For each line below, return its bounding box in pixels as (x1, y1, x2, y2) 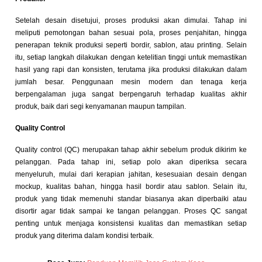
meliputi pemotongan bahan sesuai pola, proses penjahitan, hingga (15, 29, 247, 37)
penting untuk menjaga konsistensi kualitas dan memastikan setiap (15, 219, 247, 228)
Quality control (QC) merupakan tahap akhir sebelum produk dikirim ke (15, 146, 247, 154)
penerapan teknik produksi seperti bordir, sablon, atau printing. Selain (15, 41, 247, 50)
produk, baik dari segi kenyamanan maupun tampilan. (15, 102, 187, 111)
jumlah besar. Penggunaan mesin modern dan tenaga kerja (15, 78, 247, 87)
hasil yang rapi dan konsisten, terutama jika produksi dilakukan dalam (15, 65, 247, 74)
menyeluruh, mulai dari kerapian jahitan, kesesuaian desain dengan (15, 170, 247, 179)
